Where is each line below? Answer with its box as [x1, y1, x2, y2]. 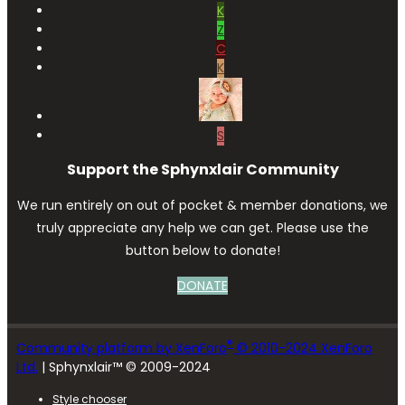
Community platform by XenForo [16, 339, 227, 358]
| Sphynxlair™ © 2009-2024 [38, 358, 211, 377]
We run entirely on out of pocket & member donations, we [17, 195, 388, 214]
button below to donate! [125, 240, 280, 259]
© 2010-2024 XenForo [237, 339, 372, 358]
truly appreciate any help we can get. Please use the [36, 218, 369, 237]
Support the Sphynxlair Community [66, 158, 339, 180]
